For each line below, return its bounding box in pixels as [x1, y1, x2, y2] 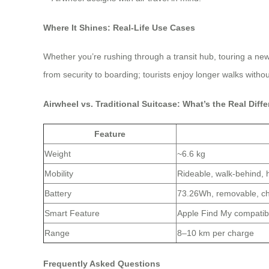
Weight [44, 149, 71, 159]
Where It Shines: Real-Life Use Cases [43, 22, 195, 32]
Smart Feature [44, 208, 100, 219]
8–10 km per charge [177, 228, 254, 238]
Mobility [44, 169, 73, 179]
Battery [44, 189, 71, 199]
